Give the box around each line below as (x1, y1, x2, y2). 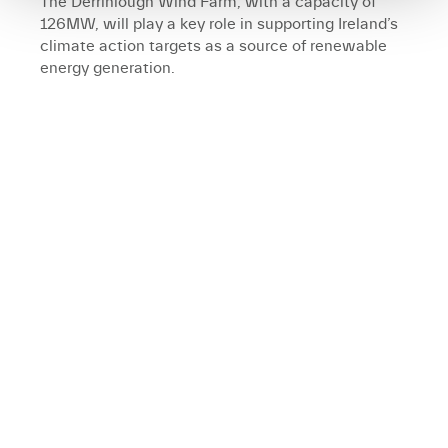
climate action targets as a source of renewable (40, 37, 387, 56)
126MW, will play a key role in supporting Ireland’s (40, 15, 398, 34)
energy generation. (40, 59, 175, 78)
